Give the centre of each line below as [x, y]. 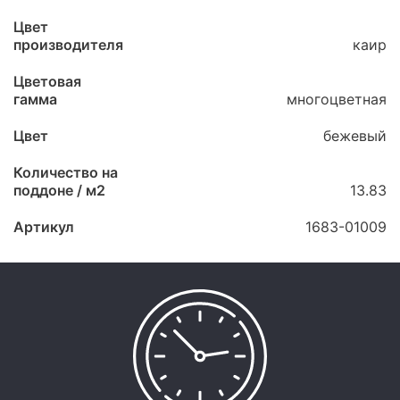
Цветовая [47, 81]
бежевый [355, 136]
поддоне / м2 [59, 190]
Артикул [44, 227]
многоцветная [337, 99]
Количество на [66, 172]
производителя [68, 45]
